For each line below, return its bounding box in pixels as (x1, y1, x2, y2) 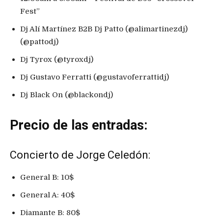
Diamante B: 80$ (20, 208, 80, 217)
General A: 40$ (20, 190, 75, 199)
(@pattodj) (20, 37, 58, 46)
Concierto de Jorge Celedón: (10, 148, 150, 161)
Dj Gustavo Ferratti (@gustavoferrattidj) (20, 72, 169, 82)
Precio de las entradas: (10, 117, 147, 133)
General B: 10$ (20, 172, 74, 182)
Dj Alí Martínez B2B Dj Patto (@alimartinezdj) (20, 24, 188, 33)
